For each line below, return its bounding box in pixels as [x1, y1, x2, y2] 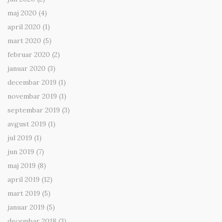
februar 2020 [7, 50, 50, 59]
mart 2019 [7, 189, 40, 198]
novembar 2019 [7, 92, 57, 101]
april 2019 [7, 175, 40, 184]
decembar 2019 [7, 78, 56, 87]
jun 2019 [7, 147, 34, 157]
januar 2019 [7, 203, 45, 212]
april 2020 [7, 22, 41, 32]
